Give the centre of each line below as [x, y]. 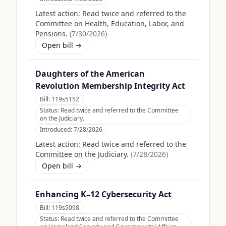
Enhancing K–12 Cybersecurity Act [103, 194]
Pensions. [51, 34]
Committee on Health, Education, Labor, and [110, 23]
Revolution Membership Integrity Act [110, 86]
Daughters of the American [90, 74]
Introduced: [57, 129]
